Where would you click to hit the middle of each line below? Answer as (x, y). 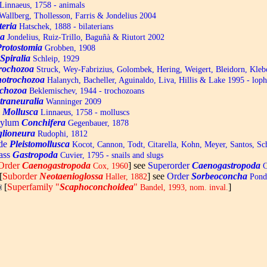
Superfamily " (33, 187)
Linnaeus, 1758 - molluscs (84, 112)
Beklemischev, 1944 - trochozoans (86, 91)
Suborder (21, 176)
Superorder (170, 165)
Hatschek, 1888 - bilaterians (65, 26)
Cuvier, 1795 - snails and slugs (111, 155)
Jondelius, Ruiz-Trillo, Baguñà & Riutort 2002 (85, 37)
